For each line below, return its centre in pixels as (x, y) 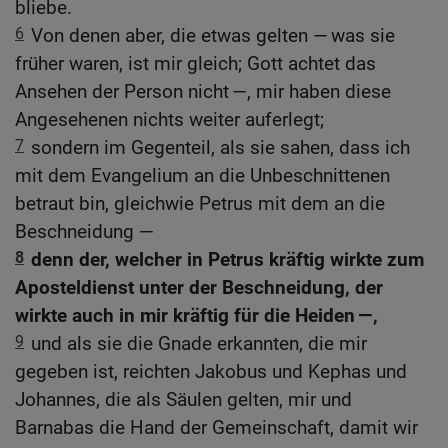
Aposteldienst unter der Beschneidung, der (199, 288)
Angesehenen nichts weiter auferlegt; (169, 120)
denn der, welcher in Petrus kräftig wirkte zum (227, 260)
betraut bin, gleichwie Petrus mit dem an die (200, 204)
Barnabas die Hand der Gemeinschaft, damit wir (216, 428)
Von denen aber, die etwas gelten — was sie (213, 36)
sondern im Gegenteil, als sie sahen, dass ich (220, 148)
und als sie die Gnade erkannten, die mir (199, 344)
